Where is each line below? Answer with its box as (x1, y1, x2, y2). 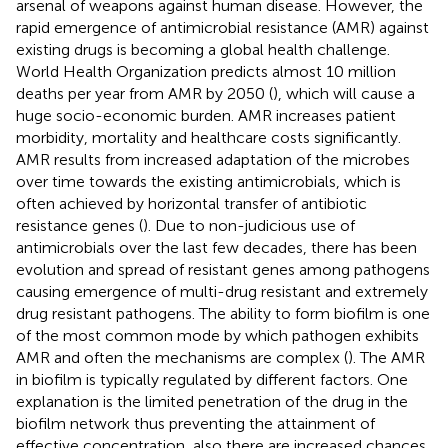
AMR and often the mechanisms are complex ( (16, 347, 348, 367)
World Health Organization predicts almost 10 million (16, 61, 396, 81)
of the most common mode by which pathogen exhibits (16, 325, 419, 345)
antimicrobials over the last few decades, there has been (16, 237, 417, 257)
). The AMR (348, 347, 425, 367)
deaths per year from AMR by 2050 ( (16, 83, 273, 103)
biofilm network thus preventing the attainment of (16, 413, 375, 433)
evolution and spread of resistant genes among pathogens (16, 259, 430, 279)
